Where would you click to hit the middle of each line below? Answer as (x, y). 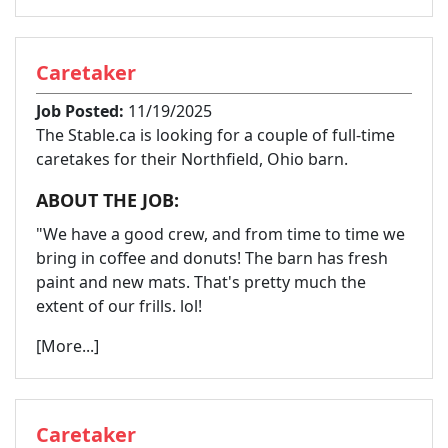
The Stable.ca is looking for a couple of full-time (215, 134)
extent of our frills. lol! (119, 305)
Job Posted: (80, 110)
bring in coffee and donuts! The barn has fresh (212, 257)
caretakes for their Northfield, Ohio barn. (192, 158)
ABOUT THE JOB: (107, 199)
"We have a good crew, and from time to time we (220, 233)
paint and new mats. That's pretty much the (201, 281)
